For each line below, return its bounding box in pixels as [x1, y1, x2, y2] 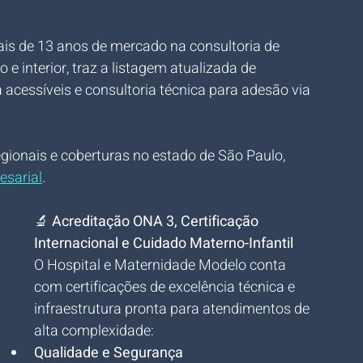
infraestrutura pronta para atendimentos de [34, 298, 313, 320]
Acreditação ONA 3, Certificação [52, 211, 262, 233]
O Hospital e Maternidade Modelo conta [34, 254, 289, 276]
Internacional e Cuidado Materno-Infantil [34, 233, 293, 254]
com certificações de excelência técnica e [34, 276, 298, 298]
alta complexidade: [34, 320, 154, 342]
